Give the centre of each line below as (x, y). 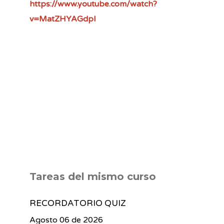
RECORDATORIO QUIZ (78, 203)
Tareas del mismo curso (93, 176)
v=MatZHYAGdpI (63, 19)
